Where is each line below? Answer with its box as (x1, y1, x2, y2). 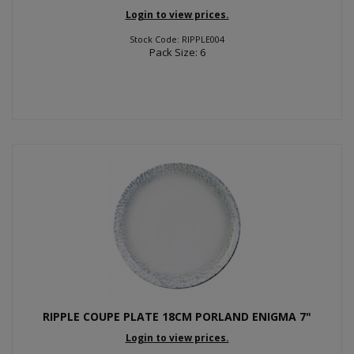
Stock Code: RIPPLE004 (130, 33, 224, 45)
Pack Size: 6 (149, 45, 205, 59)
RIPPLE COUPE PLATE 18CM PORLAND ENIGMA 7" (43, 309, 311, 324)
